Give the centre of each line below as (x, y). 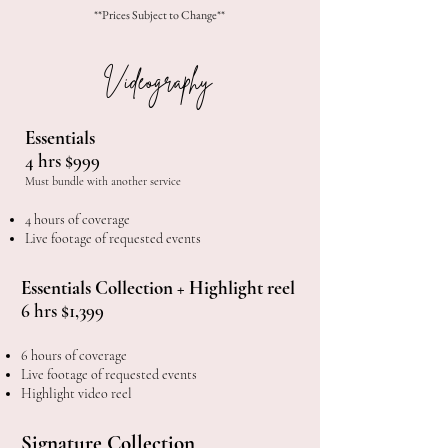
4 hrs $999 (64, 160)
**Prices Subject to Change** (159, 15)
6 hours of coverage (74, 355)
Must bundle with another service (103, 181)
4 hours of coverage (77, 219)
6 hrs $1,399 (62, 310)
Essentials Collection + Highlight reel (158, 287)
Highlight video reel (76, 393)
